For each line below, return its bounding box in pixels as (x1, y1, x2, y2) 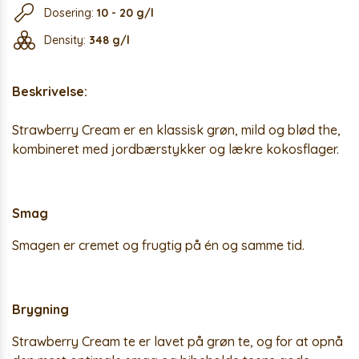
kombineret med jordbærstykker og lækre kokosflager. (12, 141, 339, 157)
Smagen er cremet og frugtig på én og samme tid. (12, 237, 305, 253)
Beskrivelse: (12, 83, 87, 99)
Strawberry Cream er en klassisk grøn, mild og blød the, (12, 122, 341, 138)
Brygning (12, 301, 69, 317)
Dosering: (44, 6, 97, 20)
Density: (44, 33, 89, 47)
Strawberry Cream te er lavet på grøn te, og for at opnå (12, 333, 343, 349)
